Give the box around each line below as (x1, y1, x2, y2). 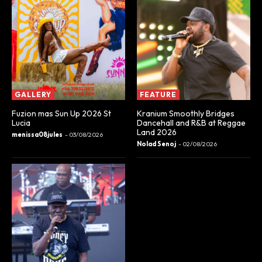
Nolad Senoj (137, 140, 176, 149)
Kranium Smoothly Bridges (137, 108, 235, 119)
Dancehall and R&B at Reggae (137, 118, 246, 129)
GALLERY (15, 90, 51, 99)
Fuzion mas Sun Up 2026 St (12, 108, 111, 119)
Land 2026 (137, 127, 177, 138)
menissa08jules (12, 130, 63, 139)
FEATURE (140, 90, 177, 99)
